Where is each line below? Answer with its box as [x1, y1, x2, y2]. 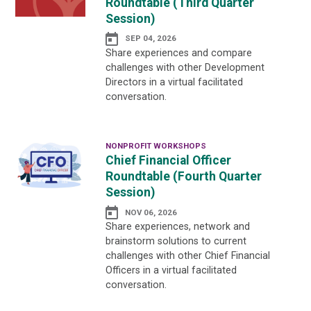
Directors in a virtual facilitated [105, 76, 243, 87]
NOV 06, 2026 [124, 207, 177, 217]
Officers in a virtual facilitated [105, 264, 237, 276]
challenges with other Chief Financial [105, 250, 270, 262]
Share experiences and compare [105, 47, 252, 58]
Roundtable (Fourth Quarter [105, 169, 262, 184]
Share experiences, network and [105, 221, 250, 233]
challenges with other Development [105, 61, 264, 73]
